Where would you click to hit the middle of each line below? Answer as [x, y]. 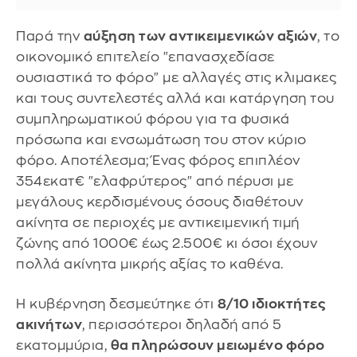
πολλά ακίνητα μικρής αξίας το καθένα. [150, 265]
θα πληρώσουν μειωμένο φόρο [218, 345]
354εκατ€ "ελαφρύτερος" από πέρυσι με [155, 182]
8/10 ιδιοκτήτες [271, 304]
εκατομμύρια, [63, 345]
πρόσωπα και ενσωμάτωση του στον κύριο [161, 140]
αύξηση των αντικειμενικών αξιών [200, 37]
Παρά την [50, 37]
